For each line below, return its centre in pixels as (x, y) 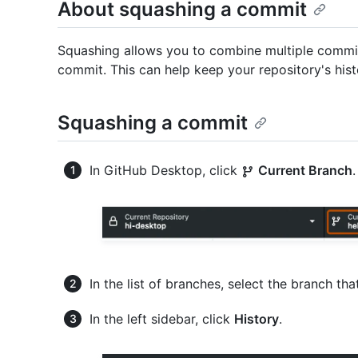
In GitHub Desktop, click (165, 171)
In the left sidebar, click (162, 319)
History (257, 319)
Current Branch (305, 171)
